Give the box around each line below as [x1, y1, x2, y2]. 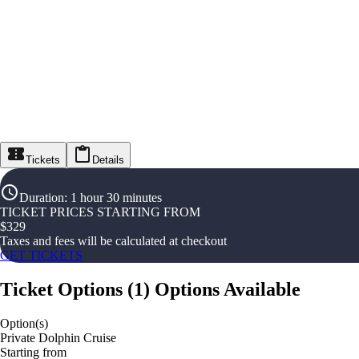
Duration [19, 191, 64, 205]
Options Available [155, 279, 301, 301]
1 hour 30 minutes [71, 191, 162, 205]
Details [92, 154, 124, 167]
